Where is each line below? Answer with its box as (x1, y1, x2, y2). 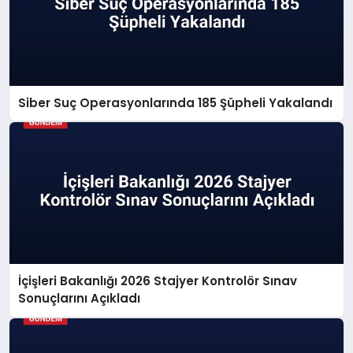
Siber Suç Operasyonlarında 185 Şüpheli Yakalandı (18, 94, 333, 111)
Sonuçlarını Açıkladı (18, 290, 141, 307)
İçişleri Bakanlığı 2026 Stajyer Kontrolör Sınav (18, 273, 298, 290)
